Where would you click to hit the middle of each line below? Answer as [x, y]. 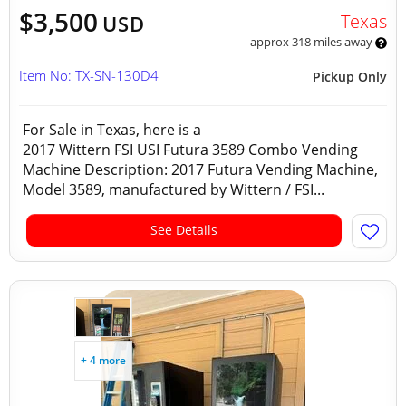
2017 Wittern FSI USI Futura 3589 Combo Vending [190, 150]
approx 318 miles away [312, 42]
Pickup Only [350, 77]
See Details [184, 230]
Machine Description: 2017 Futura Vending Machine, [200, 169]
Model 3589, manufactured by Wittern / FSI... [174, 189]
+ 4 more [103, 360]
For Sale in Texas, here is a [112, 130]
